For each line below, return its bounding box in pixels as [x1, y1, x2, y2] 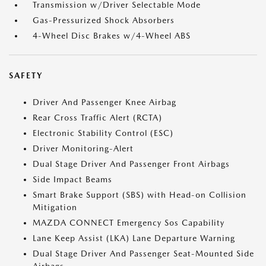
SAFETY [9, 71, 43, 80]
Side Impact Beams [33, 175, 112, 184]
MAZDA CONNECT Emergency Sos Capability [33, 218, 224, 227]
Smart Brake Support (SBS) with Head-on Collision [33, 190, 246, 199]
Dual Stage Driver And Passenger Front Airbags [33, 159, 230, 169]
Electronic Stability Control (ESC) [33, 128, 173, 138]
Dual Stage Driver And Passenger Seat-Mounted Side [33, 249, 254, 258]
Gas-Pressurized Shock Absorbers [33, 15, 175, 25]
